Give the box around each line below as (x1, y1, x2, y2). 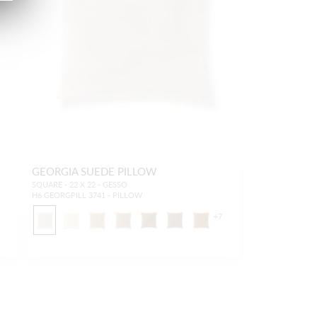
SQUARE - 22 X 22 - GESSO (31, 178, 127, 190)
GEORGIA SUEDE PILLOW (31, 163, 157, 178)
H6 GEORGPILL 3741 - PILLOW (31, 189, 142, 200)
